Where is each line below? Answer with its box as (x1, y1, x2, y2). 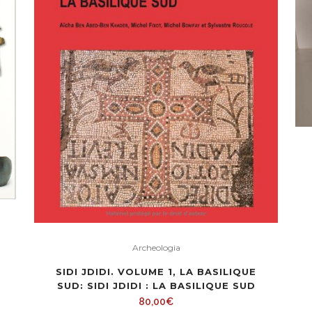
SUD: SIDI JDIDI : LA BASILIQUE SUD (56, 280, 256, 292)
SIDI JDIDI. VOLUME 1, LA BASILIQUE (56, 266, 256, 278)
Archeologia (132, 242, 180, 253)
